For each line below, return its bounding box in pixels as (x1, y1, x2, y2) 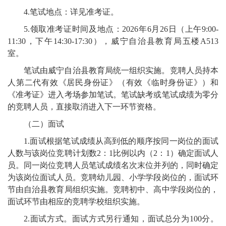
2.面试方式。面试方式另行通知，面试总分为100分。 (24, 214, 218, 223)
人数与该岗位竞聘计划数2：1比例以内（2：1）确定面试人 (8, 149, 218, 158)
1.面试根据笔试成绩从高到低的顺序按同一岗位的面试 (24, 137, 218, 146)
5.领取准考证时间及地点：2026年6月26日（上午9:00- (24, 25, 218, 34)
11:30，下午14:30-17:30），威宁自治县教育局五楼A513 (8, 37, 218, 46)
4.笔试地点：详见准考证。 (24, 8, 119, 17)
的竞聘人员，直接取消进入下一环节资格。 (8, 102, 161, 111)
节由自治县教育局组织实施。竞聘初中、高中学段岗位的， (8, 185, 218, 194)
